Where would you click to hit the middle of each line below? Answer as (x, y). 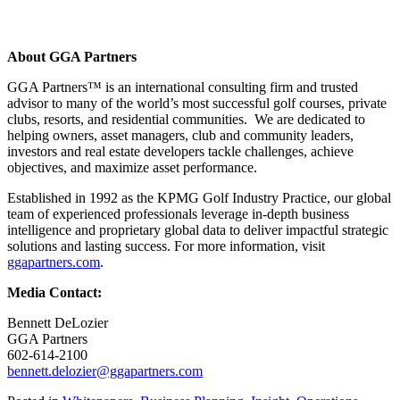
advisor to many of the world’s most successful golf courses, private (197, 103)
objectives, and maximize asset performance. (132, 167)
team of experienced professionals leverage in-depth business (178, 213)
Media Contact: (54, 292)
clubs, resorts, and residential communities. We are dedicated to (186, 119)
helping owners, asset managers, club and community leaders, (180, 135)
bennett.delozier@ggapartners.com (105, 371)
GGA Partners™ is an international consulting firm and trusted (183, 87)
